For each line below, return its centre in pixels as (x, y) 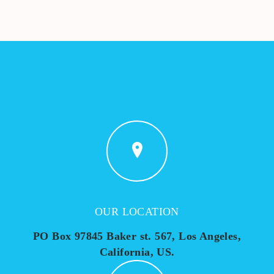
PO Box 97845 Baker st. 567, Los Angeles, (137, 236)
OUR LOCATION (137, 212)
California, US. (137, 252)
